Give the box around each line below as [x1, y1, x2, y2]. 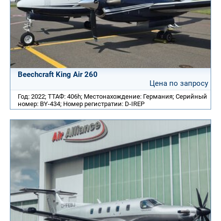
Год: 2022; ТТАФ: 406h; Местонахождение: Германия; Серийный [18, 93, 207, 101]
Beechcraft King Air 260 [18, 70, 98, 79]
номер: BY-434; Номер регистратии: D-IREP [18, 100, 145, 108]
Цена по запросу [149, 79, 208, 88]
